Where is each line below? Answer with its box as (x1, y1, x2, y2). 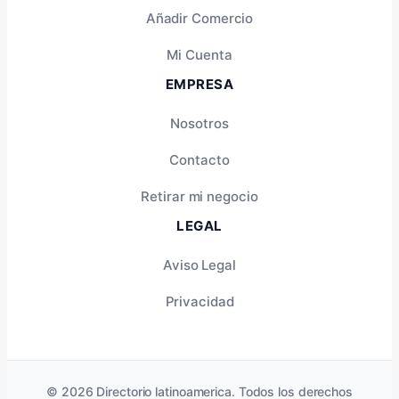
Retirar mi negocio (141, 187, 258, 205)
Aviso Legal (163, 256, 236, 273)
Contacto (169, 151, 230, 168)
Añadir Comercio (145, 9, 254, 27)
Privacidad (165, 292, 234, 310)
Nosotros (170, 114, 229, 132)
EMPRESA (165, 75, 234, 93)
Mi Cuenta (167, 45, 232, 63)
